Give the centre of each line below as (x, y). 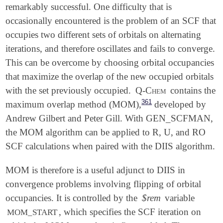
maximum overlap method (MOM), (74, 105)
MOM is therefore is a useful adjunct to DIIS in (96, 170)
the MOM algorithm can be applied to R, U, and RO (106, 132)
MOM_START (32, 212)
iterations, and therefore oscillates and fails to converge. (111, 49)
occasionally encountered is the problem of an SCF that (111, 21)
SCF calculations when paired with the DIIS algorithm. (111, 146)
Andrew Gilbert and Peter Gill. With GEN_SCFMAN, (110, 118)
